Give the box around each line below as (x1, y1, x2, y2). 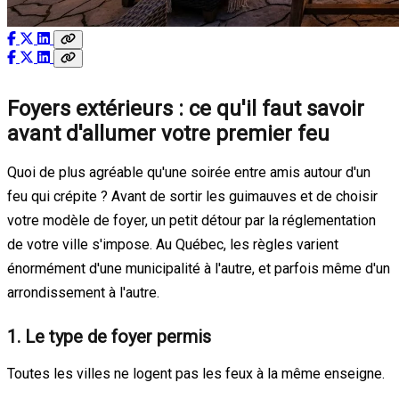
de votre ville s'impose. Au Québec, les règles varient (7, 235, 338, 253)
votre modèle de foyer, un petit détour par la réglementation (7, 211, 376, 229)
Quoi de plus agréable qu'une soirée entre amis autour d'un (7, 163, 370, 181)
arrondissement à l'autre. (7, 283, 159, 301)
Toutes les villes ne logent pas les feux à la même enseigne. (7, 364, 385, 382)
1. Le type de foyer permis (7, 325, 211, 347)
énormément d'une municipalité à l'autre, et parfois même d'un (7, 259, 390, 277)
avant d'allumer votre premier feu (7, 120, 330, 146)
